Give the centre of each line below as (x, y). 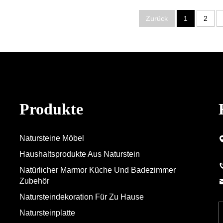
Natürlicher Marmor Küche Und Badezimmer (98, 170)
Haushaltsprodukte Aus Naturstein (80, 154)
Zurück (157, 19)
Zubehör (34, 181)
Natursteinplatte (47, 213)
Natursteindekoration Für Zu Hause (82, 197)
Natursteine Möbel (52, 138)
